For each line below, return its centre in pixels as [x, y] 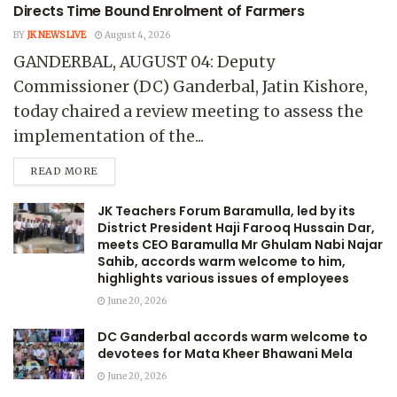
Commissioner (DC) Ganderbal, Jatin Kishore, [191, 86]
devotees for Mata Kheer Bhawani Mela [225, 353]
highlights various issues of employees [223, 278]
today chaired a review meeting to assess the [188, 111]
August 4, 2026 [136, 35]
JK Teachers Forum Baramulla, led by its [226, 210]
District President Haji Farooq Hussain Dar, [236, 227]
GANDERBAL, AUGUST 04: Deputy [144, 62]
